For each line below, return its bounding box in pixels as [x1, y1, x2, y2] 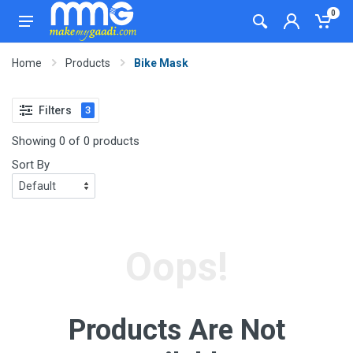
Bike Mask [134, 57, 188, 69]
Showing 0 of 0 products [12, 134, 139, 148]
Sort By [12, 158, 50, 172]
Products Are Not [68, 314, 285, 347]
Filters [39, 103, 72, 117]
